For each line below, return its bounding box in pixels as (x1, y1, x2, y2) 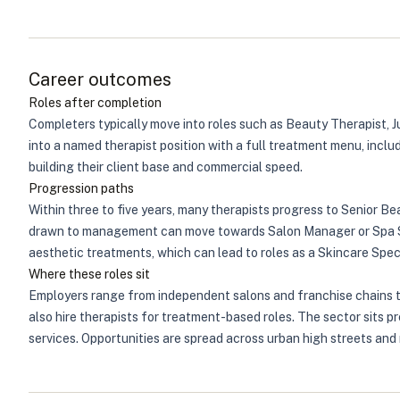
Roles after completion (29, 96, 162, 110)
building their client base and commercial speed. (29, 160, 303, 174)
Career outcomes (29, 69, 171, 90)
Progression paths (29, 181, 134, 196)
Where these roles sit (29, 267, 150, 281)
